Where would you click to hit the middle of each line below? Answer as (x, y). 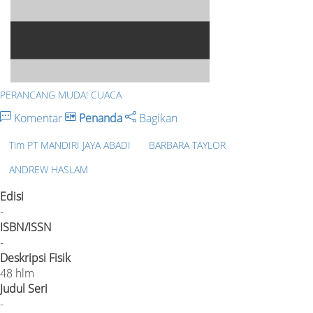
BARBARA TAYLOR (187, 145)
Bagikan (157, 118)
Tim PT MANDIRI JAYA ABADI (70, 145)
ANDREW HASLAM (49, 169)
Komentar (38, 118)
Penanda (101, 118)
